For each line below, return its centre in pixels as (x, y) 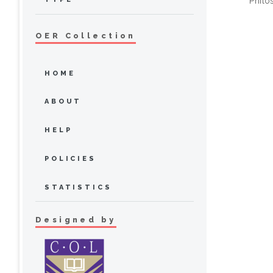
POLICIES (70, 158)
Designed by (76, 220)
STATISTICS (78, 187)
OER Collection (86, 35)
